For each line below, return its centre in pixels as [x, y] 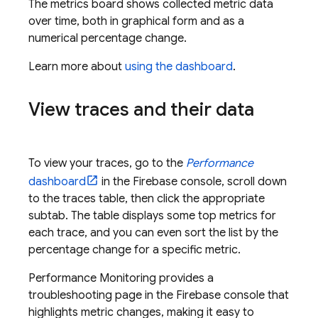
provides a [185, 279]
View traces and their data [141, 110]
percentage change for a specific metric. [135, 250]
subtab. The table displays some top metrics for [152, 216]
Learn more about [77, 67]
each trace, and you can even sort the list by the [153, 233]
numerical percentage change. [108, 39]
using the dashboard [179, 67]
